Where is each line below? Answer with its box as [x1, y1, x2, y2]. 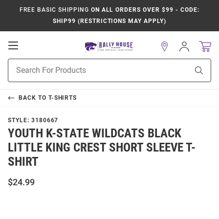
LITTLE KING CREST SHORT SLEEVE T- [8, 140, 196, 154]
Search [8, 70, 29, 78]
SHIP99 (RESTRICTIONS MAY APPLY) [53, 18, 166, 24]
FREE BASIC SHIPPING [20, 6, 89, 13]
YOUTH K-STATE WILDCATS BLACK [8, 126, 181, 140]
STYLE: [8, 117, 31, 124]
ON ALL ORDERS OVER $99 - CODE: [88, 6, 199, 13]
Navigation [18, 60, 62, 69]
